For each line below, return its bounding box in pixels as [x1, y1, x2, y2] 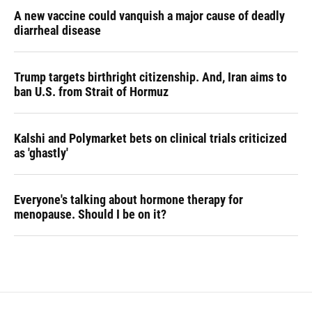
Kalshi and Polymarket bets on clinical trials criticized [14, 131, 287, 146]
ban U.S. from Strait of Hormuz [14, 84, 169, 100]
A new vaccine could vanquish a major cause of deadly [14, 8, 285, 24]
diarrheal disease [14, 23, 101, 38]
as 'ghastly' [14, 146, 68, 161]
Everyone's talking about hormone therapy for [14, 192, 243, 208]
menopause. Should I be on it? [14, 207, 166, 222]
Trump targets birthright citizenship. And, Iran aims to [14, 70, 287, 85]
